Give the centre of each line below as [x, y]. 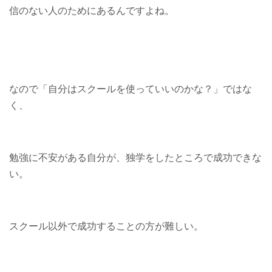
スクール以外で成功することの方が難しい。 [106, 226]
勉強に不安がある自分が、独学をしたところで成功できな [135, 157]
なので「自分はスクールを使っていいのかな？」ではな [131, 89]
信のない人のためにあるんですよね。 [92, 10]
